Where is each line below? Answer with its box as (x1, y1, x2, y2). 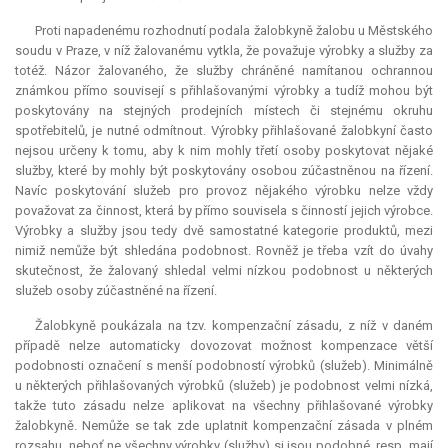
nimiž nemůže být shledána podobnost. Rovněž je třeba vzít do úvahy (15, 243, 433, 259)
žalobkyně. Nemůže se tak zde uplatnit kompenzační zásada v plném (15, 418, 433, 434)
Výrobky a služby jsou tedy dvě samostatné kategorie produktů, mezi (15, 223, 433, 239)
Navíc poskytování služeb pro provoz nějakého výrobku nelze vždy (15, 183, 433, 199)
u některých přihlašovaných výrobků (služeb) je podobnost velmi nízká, (15, 378, 433, 394)
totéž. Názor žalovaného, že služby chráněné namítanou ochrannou (15, 63, 433, 79)
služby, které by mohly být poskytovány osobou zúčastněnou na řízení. (15, 163, 433, 179)
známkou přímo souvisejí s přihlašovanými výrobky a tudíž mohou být (15, 83, 433, 99)
